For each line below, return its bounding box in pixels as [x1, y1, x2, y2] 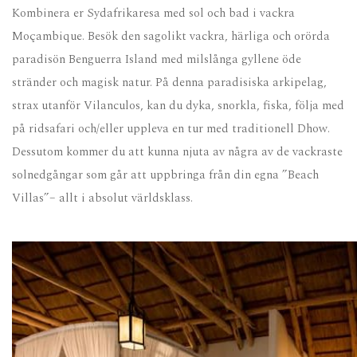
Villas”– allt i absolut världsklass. [12, 189, 193, 208]
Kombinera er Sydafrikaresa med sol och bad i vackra [12, 4, 295, 23]
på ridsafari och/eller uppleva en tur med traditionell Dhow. [12, 120, 330, 139]
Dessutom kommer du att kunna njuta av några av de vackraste [12, 143, 343, 162]
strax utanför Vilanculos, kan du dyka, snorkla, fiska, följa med [12, 96, 344, 116]
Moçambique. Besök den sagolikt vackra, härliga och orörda [12, 27, 330, 46]
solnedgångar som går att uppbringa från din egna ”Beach [12, 166, 319, 185]
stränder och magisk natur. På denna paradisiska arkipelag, [12, 73, 327, 92]
